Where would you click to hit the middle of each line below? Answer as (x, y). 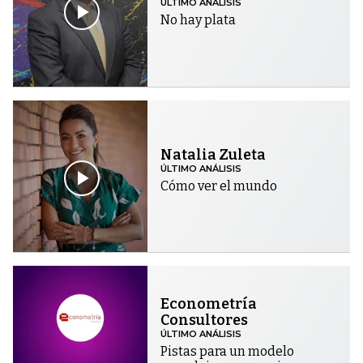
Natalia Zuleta (214, 154)
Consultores (205, 320)
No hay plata (199, 20)
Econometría (209, 304)
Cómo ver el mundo (219, 186)
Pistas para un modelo (228, 352)
